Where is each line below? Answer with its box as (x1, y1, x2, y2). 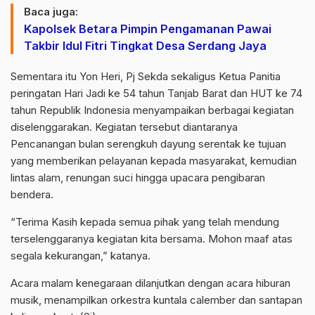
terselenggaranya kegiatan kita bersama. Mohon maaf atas (11, 232, 292, 246)
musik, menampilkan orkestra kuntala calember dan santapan (11, 293, 302, 307)
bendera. (11, 188, 53, 202)
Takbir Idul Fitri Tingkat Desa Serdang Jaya (24, 39, 266, 53)
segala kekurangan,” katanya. (11, 249, 150, 263)
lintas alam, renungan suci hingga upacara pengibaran (11, 171, 265, 185)
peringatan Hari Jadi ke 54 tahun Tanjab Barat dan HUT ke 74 (11, 86, 302, 101)
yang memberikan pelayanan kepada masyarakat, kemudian (11, 154, 297, 168)
